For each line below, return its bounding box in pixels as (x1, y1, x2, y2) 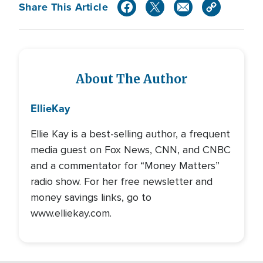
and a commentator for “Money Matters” (31, 159, 220, 172)
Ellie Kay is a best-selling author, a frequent (31, 127, 230, 140)
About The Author (76, 72, 187, 87)
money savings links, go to (31, 191, 151, 204)
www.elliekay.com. (31, 207, 112, 220)
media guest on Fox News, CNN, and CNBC (31, 143, 231, 156)
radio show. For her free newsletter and (31, 175, 213, 188)
